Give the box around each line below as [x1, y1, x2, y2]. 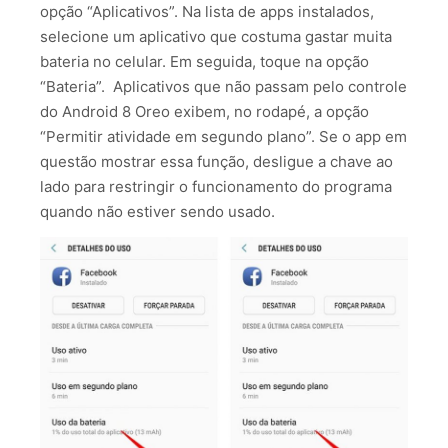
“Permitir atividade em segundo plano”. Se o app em [40, 126, 407, 146]
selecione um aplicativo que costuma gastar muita [40, 26, 392, 46]
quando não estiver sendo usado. [40, 201, 275, 221]
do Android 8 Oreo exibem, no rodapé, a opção [40, 101, 369, 121]
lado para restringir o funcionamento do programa [40, 176, 392, 196]
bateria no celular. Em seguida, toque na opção [40, 51, 369, 71]
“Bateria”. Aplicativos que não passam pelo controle [40, 76, 407, 96]
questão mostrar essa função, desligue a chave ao [40, 151, 393, 171]
